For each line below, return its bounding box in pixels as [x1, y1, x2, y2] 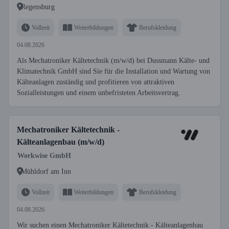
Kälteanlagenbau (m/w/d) [17, 138, 104, 146]
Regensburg [21, 3, 55, 11]
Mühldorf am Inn [21, 167, 71, 175]
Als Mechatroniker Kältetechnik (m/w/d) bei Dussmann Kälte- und [17, 57, 210, 64]
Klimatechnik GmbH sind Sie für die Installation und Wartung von [17, 67, 210, 75]
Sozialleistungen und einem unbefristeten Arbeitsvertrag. [17, 89, 180, 97]
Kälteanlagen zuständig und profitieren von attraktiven [17, 78, 174, 86]
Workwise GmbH [17, 152, 71, 159]
